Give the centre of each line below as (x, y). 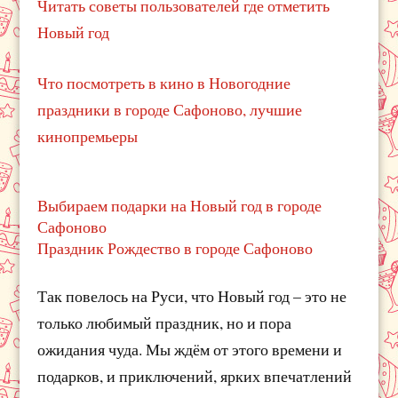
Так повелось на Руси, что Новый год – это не (192, 295)
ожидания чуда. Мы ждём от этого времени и (190, 349)
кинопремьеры (88, 136)
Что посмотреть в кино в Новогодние (164, 83)
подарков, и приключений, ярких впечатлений (195, 375)
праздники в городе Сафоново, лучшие (170, 110)
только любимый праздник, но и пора (165, 322)
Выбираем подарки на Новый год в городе (180, 205)
